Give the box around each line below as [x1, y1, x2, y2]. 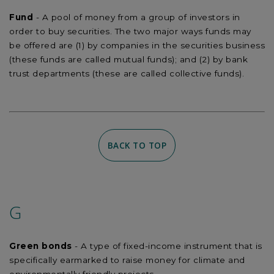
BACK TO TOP [107, 139, 167, 152]
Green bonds [9, 241, 72, 251]
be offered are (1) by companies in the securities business [9, 40, 265, 51]
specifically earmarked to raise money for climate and [9, 255, 245, 265]
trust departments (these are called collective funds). [9, 68, 244, 79]
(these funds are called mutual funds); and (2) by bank [9, 54, 248, 65]
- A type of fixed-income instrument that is [72, 241, 262, 251]
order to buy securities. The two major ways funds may [9, 26, 251, 37]
